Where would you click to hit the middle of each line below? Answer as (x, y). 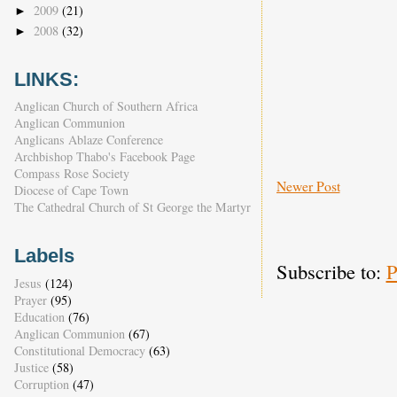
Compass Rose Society (71, 174)
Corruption (41, 384)
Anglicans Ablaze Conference (88, 140)
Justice (31, 367)
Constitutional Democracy (79, 350)
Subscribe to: (331, 272)
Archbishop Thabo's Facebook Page (104, 157)
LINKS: (46, 79)
